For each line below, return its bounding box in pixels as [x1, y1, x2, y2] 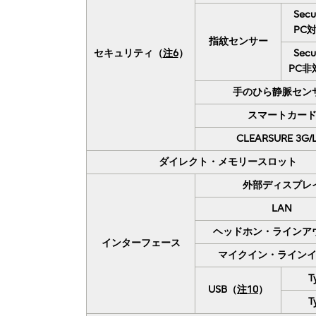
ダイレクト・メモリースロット [158, 155, 297, 168]
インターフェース [101, 236, 181, 249]
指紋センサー [208, 35, 268, 47]
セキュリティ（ [93, 47, 163, 59]
